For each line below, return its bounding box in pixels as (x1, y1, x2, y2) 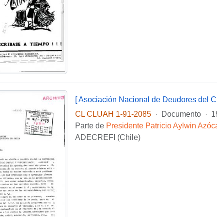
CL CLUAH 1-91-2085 (75, 110, 151, 119)
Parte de (75, 122, 106, 130)
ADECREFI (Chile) (75, 133, 140, 142)
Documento (161, 110, 201, 119)
